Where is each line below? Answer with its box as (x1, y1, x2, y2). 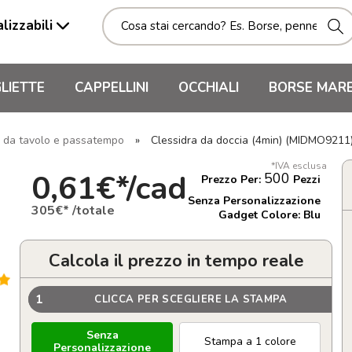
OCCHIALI (178, 79, 239, 97)
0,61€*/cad (31, 167, 187, 210)
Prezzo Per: (201, 172, 264, 187)
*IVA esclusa (271, 159, 327, 172)
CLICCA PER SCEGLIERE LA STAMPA (94, 291, 288, 306)
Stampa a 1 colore (203, 334, 296, 349)
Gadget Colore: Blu (218, 207, 321, 222)
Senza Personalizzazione (188, 193, 321, 208)
